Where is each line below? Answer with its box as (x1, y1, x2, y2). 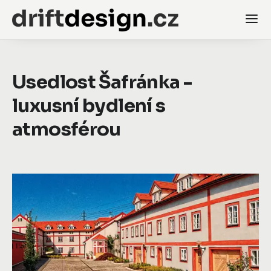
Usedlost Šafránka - (12, 70, 192, 94)
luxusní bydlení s (12, 94, 166, 118)
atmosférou (12, 117, 121, 142)
